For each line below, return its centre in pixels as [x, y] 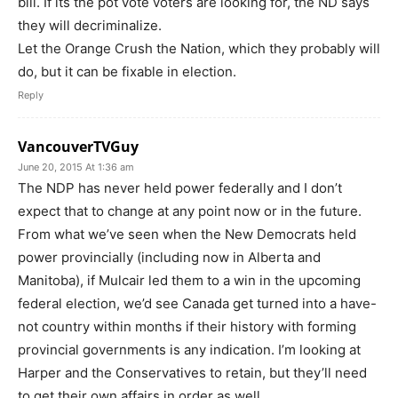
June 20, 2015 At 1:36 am [76, 167]
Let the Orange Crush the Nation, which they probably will [199, 48]
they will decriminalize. [90, 25]
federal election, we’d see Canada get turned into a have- [197, 303]
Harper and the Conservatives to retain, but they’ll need [192, 373]
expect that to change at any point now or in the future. [190, 211]
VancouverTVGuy [78, 147]
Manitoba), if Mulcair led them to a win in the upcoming [189, 280]
